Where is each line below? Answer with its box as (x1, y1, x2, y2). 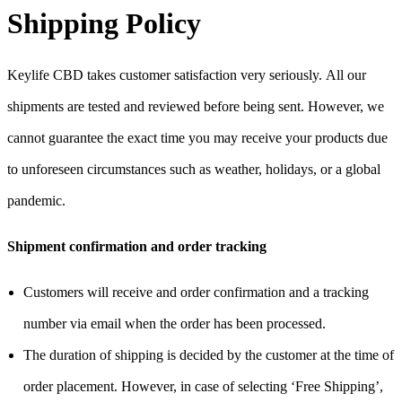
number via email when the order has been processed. (23, 315, 326, 331)
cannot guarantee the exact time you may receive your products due (7, 129, 388, 145)
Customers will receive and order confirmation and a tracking (23, 284, 369, 300)
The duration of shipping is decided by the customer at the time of (23, 346, 394, 363)
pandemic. (7, 192, 66, 208)
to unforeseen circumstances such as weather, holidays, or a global (7, 161, 380, 177)
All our (326, 66, 366, 83)
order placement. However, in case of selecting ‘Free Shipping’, (23, 378, 383, 394)
